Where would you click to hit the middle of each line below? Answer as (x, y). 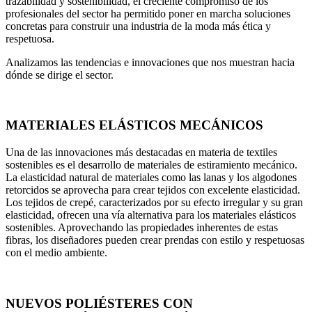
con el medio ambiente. (56, 253)
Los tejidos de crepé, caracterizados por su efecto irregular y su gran (154, 203)
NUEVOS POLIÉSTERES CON (99, 303)
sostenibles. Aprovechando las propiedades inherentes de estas (142, 228)
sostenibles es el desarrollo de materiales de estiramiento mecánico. (151, 165)
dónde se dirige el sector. (60, 75)
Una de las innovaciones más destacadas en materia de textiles (141, 153)
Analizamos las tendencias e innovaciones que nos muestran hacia (150, 62)
